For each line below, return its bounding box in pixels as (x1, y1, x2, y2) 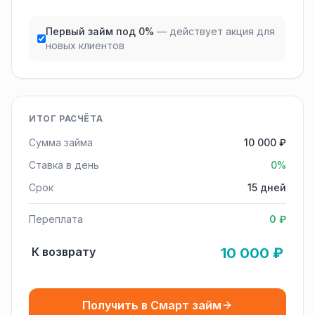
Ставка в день (29, 159, 99, 171)
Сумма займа (29, 136, 93, 148)
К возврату (32, 245, 96, 259)
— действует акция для (156, 25, 275, 37)
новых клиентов (45, 39, 124, 51)
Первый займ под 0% (45, 25, 154, 37)
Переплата (29, 213, 83, 225)
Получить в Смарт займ (82, 298, 221, 312)
